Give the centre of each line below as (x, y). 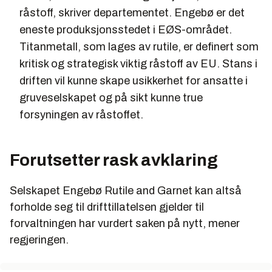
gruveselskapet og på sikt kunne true (111, 97)
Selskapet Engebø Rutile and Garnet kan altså (126, 190)
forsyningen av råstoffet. (81, 114)
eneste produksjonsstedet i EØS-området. (126, 29)
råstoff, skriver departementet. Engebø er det (132, 12)
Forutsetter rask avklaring (114, 160)
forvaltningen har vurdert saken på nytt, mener (125, 223)
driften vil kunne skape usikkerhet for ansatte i (134, 80)
